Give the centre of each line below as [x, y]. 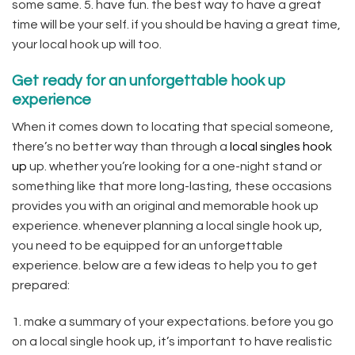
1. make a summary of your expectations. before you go [173, 321]
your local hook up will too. [87, 45]
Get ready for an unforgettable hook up [149, 81]
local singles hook [281, 146]
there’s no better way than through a [121, 146]
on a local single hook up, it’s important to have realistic [172, 341]
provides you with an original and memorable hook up [165, 206]
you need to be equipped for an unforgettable [147, 245]
